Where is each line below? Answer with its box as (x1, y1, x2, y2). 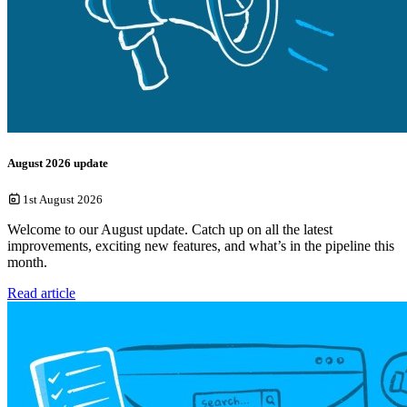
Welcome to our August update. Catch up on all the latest (7, 222, 333, 238)
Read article (7, 285, 75, 302)
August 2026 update (7, 156, 108, 171)
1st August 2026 (22, 193, 103, 207)
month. (7, 254, 47, 271)
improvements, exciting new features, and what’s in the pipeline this (7, 238, 394, 254)
